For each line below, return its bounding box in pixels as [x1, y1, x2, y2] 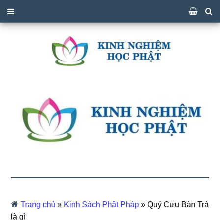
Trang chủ [21, 200, 56, 209]
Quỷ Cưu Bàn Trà [147, 200, 209, 209]
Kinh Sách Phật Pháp [64, 200, 139, 209]
